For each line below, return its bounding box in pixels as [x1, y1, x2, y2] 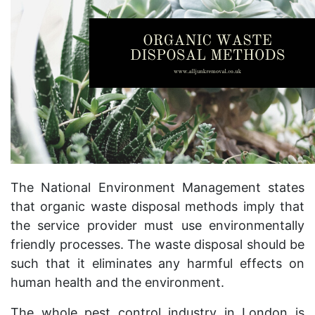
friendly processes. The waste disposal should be [11, 237, 304, 252]
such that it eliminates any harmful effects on [11, 256, 304, 271]
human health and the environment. [11, 275, 224, 290]
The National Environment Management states [11, 180, 304, 195]
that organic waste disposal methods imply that [11, 199, 304, 214]
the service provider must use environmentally [11, 218, 304, 233]
